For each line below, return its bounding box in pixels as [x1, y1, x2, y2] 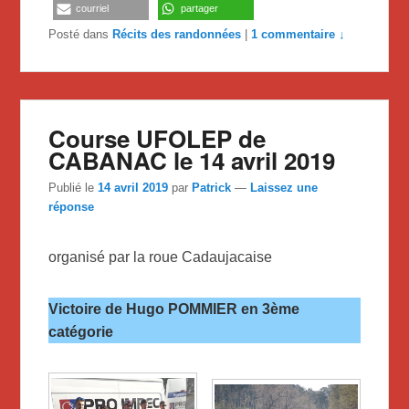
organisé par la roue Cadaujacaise [48, 249, 273, 266]
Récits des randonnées [112, 26, 242, 41]
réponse [48, 200, 95, 215]
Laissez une [250, 181, 319, 195]
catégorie [48, 324, 114, 341]
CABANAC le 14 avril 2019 [48, 142, 336, 177]
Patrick [192, 181, 232, 195]
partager [181, 2, 219, 14]
